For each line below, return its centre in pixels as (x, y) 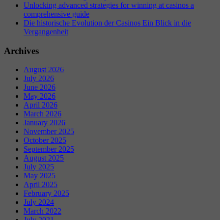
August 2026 (44, 70)
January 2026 (44, 123)
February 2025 (46, 193)
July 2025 (39, 167)
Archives (21, 51)
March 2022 (42, 211)
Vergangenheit (46, 31)
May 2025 (40, 176)
